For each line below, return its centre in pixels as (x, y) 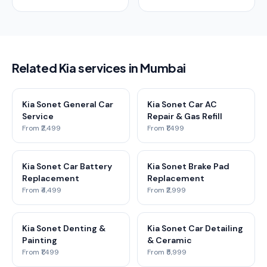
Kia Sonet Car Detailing (195, 228)
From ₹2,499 (41, 128)
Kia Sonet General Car (68, 104)
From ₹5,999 (167, 252)
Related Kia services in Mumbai (99, 68)
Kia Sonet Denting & (64, 228)
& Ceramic (170, 240)
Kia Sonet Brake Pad (188, 166)
